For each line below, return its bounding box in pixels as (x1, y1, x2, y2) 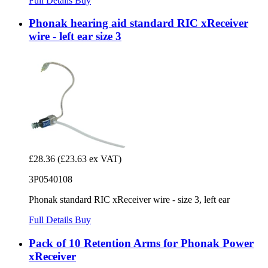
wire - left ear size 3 (29, 30, 121, 43)
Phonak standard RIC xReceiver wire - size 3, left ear (29, 194, 230, 205)
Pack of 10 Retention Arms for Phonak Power (29, 236, 254, 249)
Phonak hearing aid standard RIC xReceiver (29, 17, 248, 30)
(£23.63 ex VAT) (57, 154, 121, 165)
